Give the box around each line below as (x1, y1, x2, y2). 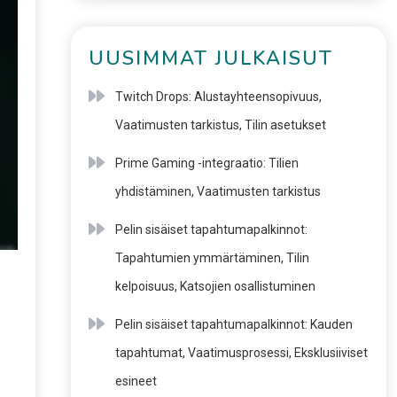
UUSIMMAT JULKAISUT (88, 45, 333, 72)
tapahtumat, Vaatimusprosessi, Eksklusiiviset (114, 346, 368, 360)
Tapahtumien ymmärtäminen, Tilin (114, 251, 309, 265)
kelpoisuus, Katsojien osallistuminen (114, 279, 315, 293)
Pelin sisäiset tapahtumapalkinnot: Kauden (114, 317, 353, 331)
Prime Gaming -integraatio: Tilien (114, 156, 299, 170)
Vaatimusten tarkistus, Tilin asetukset (114, 118, 326, 132)
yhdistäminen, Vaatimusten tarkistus (114, 184, 321, 198)
